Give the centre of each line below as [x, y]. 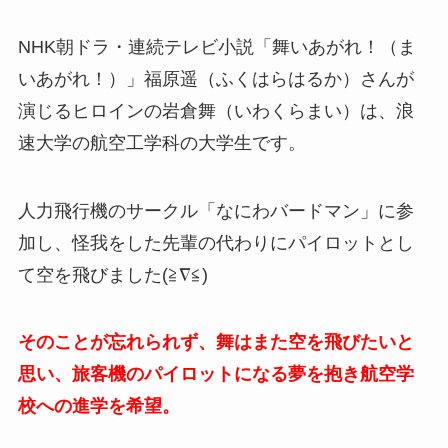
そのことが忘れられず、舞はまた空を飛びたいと [215, 342]
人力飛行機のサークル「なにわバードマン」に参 [215, 210]
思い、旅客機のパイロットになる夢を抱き [188, 374]
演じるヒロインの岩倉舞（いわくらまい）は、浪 [215, 110]
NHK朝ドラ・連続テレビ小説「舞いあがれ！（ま [216, 46]
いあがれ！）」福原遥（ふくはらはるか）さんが [215, 78]
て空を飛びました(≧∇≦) [112, 274]
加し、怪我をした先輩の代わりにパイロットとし [215, 242]
